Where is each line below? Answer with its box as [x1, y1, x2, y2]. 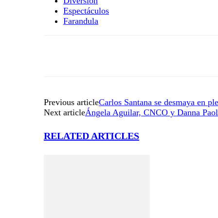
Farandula [63, 16, 98, 26]
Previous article [44, 97, 99, 107]
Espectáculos [63, 5, 109, 16]
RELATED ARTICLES [44, 130, 139, 142]
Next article [44, 107, 85, 117]
